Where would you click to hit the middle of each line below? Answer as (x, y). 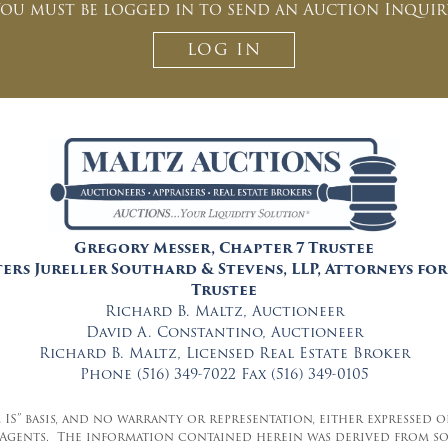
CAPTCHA (98, 41)
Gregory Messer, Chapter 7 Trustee (224, 247)
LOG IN (224, 50)
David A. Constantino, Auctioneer (224, 331)
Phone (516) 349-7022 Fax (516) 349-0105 (224, 373)
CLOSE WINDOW (224, 217)
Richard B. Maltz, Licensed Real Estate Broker (224, 352)
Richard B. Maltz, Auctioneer (224, 310)
